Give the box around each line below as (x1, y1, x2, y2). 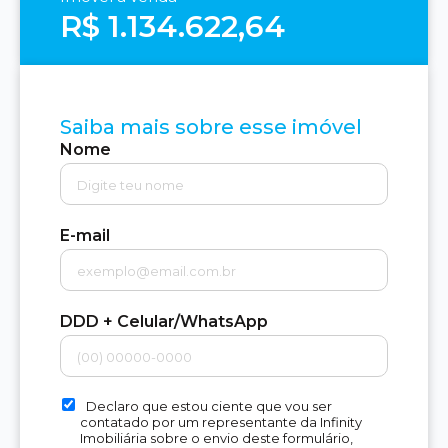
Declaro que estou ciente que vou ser (86, 398, 332, 415)
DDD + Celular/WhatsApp (60, 312, 268, 332)
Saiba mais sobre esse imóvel (60, 114, 362, 139)
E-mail (60, 226, 110, 246)
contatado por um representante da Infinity (80, 414, 362, 431)
